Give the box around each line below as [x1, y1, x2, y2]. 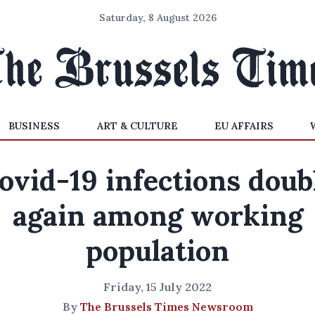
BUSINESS [8, 120, 60, 132]
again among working [12, 198, 303, 233]
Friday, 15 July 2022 [103, 280, 212, 294]
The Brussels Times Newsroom [79, 300, 253, 314]
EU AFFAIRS [214, 120, 274, 132]
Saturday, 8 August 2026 [98, 11, 217, 24]
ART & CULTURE [96, 120, 178, 132]
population [86, 233, 229, 269]
